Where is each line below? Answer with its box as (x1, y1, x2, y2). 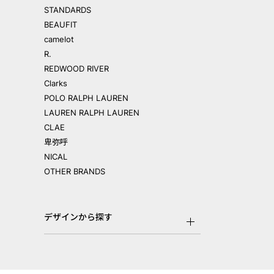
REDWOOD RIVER (44, 64, 109, 74)
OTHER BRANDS (44, 166, 105, 177)
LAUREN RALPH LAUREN (44, 108, 139, 118)
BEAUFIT (44, 20, 77, 30)
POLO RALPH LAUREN (44, 93, 128, 103)
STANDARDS (44, 5, 91, 15)
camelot (44, 34, 74, 45)
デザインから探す (44, 212, 113, 223)
